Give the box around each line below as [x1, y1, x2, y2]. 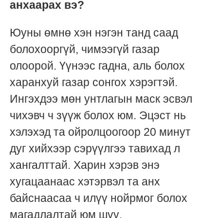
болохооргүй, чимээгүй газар [10, 43, 160, 56]
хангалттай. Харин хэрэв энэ [10, 159, 160, 172]
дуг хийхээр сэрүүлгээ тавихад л [10, 142, 180, 155]
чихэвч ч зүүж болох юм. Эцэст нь [10, 109, 186, 122]
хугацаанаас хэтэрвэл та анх [10, 175, 160, 188]
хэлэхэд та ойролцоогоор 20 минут [10, 126, 191, 139]
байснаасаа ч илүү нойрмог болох [10, 192, 187, 205]
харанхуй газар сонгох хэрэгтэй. [10, 76, 178, 89]
